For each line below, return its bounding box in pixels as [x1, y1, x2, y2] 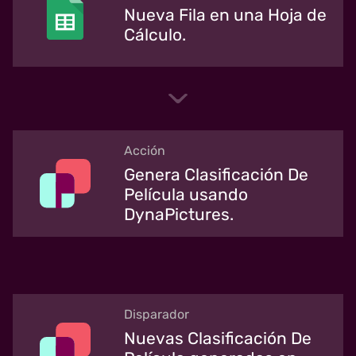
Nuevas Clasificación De [124, 327, 311, 348]
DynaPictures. [124, 203, 234, 224]
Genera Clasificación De [124, 164, 308, 184]
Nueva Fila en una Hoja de [124, 5, 327, 25]
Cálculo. [124, 25, 186, 45]
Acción [124, 142, 165, 158]
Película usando [124, 184, 248, 204]
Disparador [124, 306, 189, 322]
